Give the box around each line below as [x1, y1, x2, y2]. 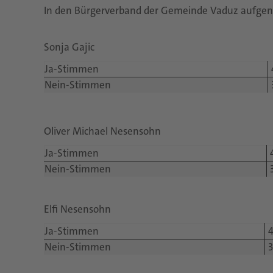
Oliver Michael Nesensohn [44, 124, 161, 138]
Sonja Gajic [44, 40, 94, 54]
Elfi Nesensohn [44, 202, 111, 216]
